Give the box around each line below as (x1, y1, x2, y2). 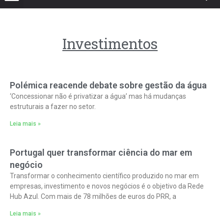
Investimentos (62, 34, 158, 53)
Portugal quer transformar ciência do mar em (10, 147, 192, 158)
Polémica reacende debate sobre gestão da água (10, 80, 207, 90)
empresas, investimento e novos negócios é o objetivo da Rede (10, 182, 204, 190)
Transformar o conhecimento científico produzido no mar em (10, 172, 199, 180)
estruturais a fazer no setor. (10, 103, 96, 110)
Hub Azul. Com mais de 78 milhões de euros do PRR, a (10, 192, 176, 200)
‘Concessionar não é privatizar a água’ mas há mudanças (10, 92, 186, 100)
